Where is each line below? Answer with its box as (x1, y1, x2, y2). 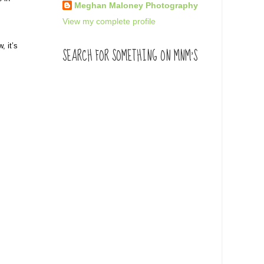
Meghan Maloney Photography (74, 1, 198, 10)
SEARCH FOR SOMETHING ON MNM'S (62, 44, 197, 68)
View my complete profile (62, 16, 156, 26)
